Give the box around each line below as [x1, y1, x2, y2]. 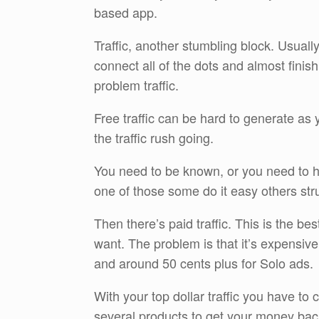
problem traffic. [94, 75, 179, 94]
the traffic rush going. [94, 127, 214, 147]
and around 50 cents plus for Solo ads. [94, 253, 313, 272]
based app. [94, 2, 157, 21]
